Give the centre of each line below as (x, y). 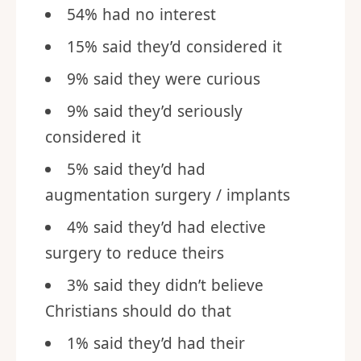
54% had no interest (141, 15)
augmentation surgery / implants (168, 195)
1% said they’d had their (156, 343)
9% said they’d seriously (155, 111)
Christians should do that (138, 311)
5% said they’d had (136, 169)
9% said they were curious (164, 79)
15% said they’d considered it (174, 47)
